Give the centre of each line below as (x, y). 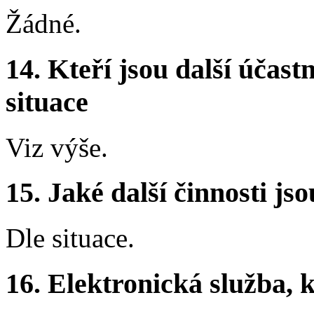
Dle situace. (70, 238)
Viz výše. (57, 147)
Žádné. (43, 24)
